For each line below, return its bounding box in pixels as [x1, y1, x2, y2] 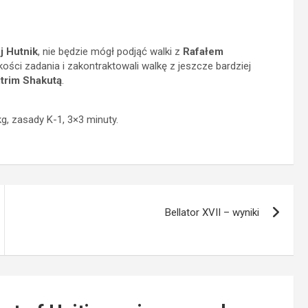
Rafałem [183, 45, 223, 58]
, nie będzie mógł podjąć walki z [38, 45, 183, 58]
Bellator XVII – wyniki [165, 206, 260, 219]
